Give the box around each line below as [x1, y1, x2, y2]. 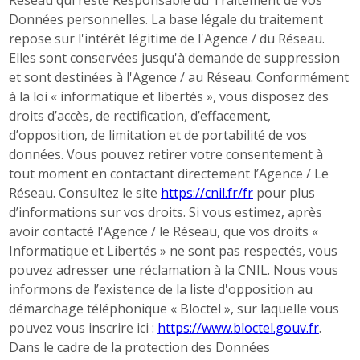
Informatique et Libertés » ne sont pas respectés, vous [9, 241, 337, 260]
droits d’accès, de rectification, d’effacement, [9, 106, 271, 125]
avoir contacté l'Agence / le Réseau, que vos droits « [9, 222, 318, 240]
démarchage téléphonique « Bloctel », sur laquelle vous [9, 299, 339, 317]
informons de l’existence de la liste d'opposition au [9, 280, 313, 298]
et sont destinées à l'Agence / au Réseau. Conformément [9, 67, 349, 86]
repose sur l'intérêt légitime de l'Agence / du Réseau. [9, 29, 325, 47]
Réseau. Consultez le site [9, 183, 161, 202]
